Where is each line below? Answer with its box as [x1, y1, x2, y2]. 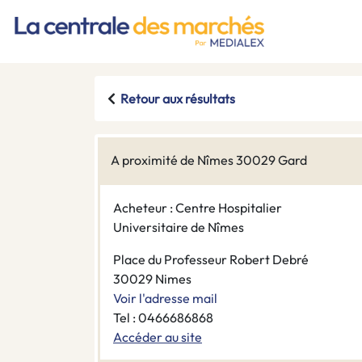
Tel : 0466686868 [113, 309, 213, 326]
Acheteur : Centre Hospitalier [113, 200, 282, 217]
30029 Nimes [113, 271, 192, 288]
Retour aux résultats [120, 90, 235, 107]
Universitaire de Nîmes [113, 219, 244, 236]
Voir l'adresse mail [113, 290, 217, 307]
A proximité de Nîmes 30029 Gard [111, 152, 307, 169]
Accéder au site [113, 329, 202, 346]
